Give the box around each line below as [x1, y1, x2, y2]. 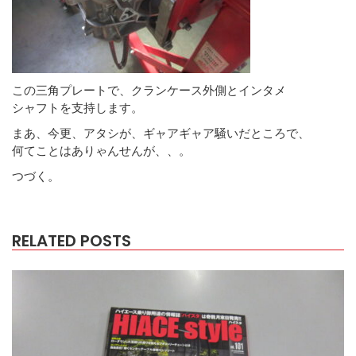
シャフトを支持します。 [12, 99, 143, 114]
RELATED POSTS [12, 229, 131, 252]
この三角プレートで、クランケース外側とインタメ [12, 82, 286, 97]
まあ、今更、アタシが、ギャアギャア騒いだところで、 [12, 125, 310, 140]
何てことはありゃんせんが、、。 [12, 142, 191, 157]
